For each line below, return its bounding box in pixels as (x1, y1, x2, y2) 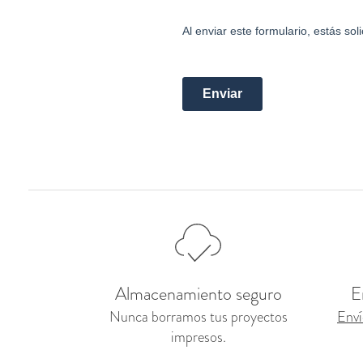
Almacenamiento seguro (114, 281, 282, 307)
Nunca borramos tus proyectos (109, 306, 288, 328)
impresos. (170, 327, 226, 348)
